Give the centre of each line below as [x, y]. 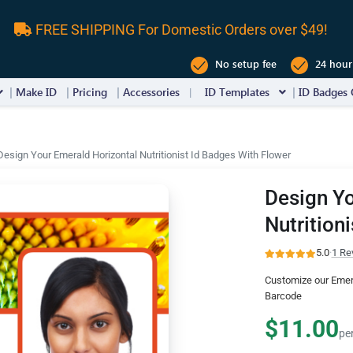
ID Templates [237, 92]
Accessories [151, 92]
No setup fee [244, 64]
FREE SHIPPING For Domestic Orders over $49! [180, 29]
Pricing [90, 92]
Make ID [36, 92]
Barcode [283, 296]
